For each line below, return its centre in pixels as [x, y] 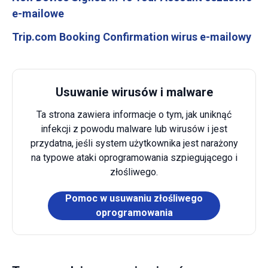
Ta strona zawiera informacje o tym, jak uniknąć [134, 115]
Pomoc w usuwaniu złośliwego [134, 199]
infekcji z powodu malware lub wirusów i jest [134, 129]
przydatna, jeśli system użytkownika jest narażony [134, 144]
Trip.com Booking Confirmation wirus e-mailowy [132, 37]
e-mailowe [38, 14]
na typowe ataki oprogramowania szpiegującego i [134, 158]
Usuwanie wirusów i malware [134, 92]
